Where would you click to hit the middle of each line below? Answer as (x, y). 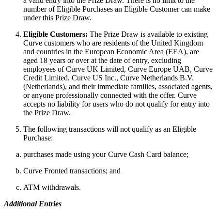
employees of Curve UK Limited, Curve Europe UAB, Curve (118, 69)
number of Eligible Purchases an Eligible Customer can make (117, 9)
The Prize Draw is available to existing (148, 34)
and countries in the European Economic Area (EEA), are (111, 51)
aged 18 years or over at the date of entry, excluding (102, 60)
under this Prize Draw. (58, 17)
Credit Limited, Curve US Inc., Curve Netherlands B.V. (108, 77)
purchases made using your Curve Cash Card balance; (106, 154)
